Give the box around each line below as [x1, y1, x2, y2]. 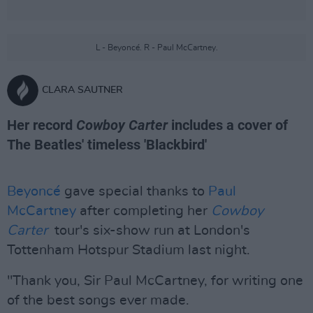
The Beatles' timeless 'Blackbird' [7, 136, 207, 153]
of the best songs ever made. [7, 293, 189, 307]
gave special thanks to [61, 184, 208, 198]
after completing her [76, 204, 211, 218]
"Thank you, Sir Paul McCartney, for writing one [7, 274, 303, 288]
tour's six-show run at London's [48, 224, 250, 238]
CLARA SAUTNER [42, 85, 123, 95]
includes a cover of [168, 117, 288, 133]
